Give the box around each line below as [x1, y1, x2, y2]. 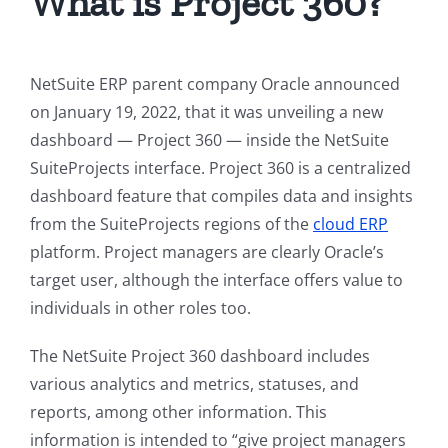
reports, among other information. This [30, 401, 327, 424]
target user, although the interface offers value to [30, 269, 403, 292]
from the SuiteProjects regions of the [30, 213, 313, 236]
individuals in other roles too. [30, 297, 251, 320]
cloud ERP [313, 213, 388, 236]
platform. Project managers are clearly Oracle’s [30, 241, 384, 264]
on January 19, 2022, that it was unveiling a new [30, 101, 383, 124]
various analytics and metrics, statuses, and [30, 373, 359, 396]
